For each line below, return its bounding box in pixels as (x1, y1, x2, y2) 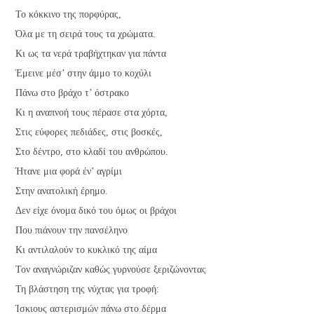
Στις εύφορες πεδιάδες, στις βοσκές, (15, 126, 163, 137)
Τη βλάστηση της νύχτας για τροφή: (15, 283, 160, 294)
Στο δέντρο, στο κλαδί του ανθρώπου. (15, 146, 169, 157)
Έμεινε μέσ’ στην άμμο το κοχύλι (15, 67, 152, 78)
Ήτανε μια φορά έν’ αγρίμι (15, 165, 123, 177)
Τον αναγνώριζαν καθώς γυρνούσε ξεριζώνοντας (15, 264, 207, 275)
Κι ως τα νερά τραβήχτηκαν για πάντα (15, 48, 167, 59)
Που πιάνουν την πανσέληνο (15, 224, 128, 235)
